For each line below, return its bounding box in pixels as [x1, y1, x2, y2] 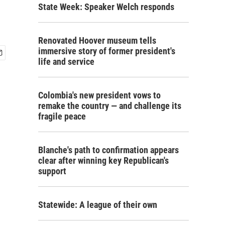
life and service [38, 56, 94, 67]
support [38, 166, 66, 176]
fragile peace [38, 111, 86, 122]
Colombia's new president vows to [38, 90, 161, 100]
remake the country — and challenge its [38, 100, 181, 111]
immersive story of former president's [38, 46, 175, 56]
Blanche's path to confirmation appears [38, 145, 179, 155]
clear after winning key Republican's [38, 155, 169, 166]
